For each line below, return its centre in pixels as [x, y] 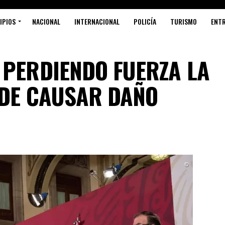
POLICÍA [145, 21]
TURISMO [184, 21]
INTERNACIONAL [97, 21]
